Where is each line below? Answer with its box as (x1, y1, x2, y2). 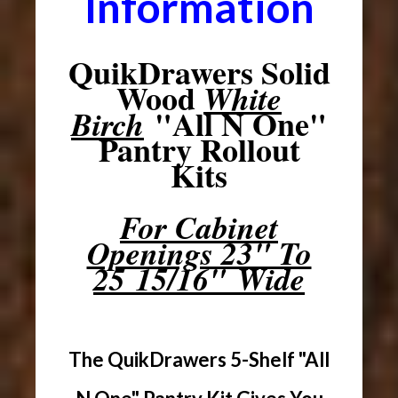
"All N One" (144, 99, 327, 147)
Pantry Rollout (98, 125, 300, 172)
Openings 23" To (86, 229, 312, 275)
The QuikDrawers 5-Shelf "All (68, 346, 330, 371)
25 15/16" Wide (93, 255, 305, 301)
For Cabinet (120, 203, 278, 250)
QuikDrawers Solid (68, 48, 330, 95)
